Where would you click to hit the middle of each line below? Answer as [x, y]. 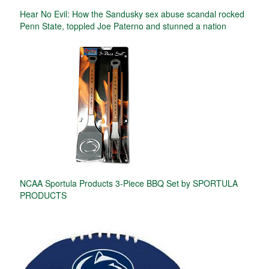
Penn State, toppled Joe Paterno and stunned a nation [123, 26]
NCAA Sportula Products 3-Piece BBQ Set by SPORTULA [129, 183]
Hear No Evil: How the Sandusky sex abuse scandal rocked [132, 14]
